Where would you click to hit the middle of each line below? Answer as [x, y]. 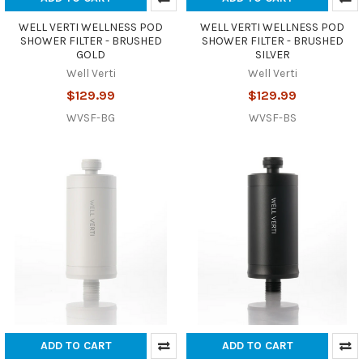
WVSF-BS [272, 117]
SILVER [272, 54]
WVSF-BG [91, 117]
